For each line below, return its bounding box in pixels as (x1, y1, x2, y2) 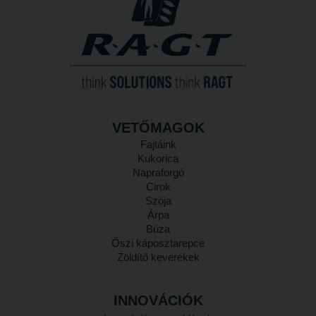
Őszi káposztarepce (111, 236, 205, 249)
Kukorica (138, 152, 178, 164)
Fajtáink (140, 138, 176, 150)
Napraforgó (132, 166, 184, 178)
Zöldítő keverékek (116, 250, 200, 263)
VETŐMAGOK (111, 119, 205, 135)
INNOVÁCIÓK (113, 292, 203, 308)
